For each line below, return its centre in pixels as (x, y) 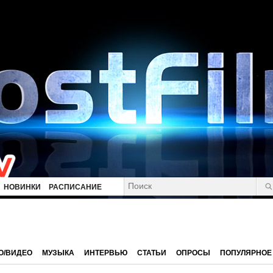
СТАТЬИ (152, 253)
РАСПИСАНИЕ (75, 187)
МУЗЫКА (58, 253)
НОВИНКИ (22, 187)
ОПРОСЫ (193, 253)
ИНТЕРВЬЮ (106, 253)
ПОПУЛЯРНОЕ (246, 253)
